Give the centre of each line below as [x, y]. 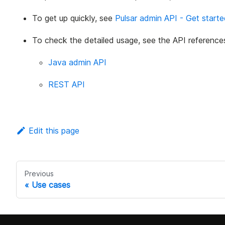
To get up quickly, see [74, 18]
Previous [39, 173]
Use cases [51, 185]
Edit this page [54, 130]
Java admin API [77, 62]
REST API [67, 84]
